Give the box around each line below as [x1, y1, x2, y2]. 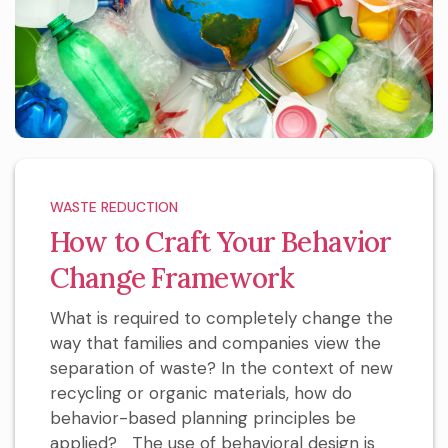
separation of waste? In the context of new [50, 356, 393, 379]
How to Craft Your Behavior [50, 223, 392, 260]
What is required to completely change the [50, 306, 393, 329]
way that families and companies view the [50, 331, 381, 354]
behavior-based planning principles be [50, 406, 356, 429]
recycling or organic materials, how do [50, 381, 352, 404]
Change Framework [50, 259, 294, 296]
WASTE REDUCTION [50, 197, 178, 216]
